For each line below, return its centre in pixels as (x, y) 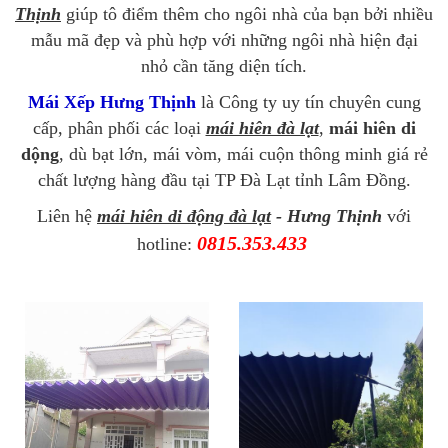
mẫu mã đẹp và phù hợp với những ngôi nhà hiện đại (224, 40)
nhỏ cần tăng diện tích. (224, 66)
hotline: (166, 244)
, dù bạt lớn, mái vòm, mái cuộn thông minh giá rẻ (243, 154)
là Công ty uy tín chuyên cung (308, 102)
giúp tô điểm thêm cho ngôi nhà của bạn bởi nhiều (247, 14)
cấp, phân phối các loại (119, 128)
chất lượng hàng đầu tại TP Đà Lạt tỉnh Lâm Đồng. (224, 180)
